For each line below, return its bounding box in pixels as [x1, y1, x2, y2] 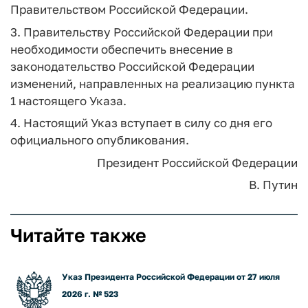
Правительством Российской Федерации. [10, 2, 248, 16]
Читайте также [10, 224, 146, 246]
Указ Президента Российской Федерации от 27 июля [62, 272, 280, 282]
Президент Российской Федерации [97, 155, 298, 170]
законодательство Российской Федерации [10, 58, 254, 74]
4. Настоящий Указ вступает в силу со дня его [10, 115, 272, 130]
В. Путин [249, 177, 298, 192]
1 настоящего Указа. [10, 93, 126, 108]
